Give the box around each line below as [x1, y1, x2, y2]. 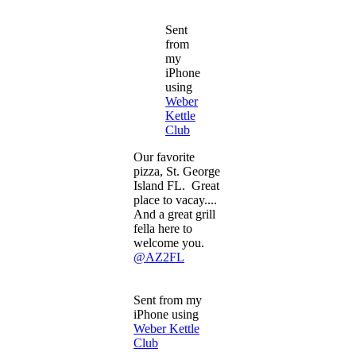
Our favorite [133, 150, 195, 164]
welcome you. [133, 236, 207, 250]
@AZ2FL [133, 250, 184, 265]
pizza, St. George [133, 164, 220, 179]
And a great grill [133, 207, 215, 222]
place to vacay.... [133, 193, 217, 207]
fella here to [133, 222, 192, 236]
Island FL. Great [133, 179, 219, 193]
